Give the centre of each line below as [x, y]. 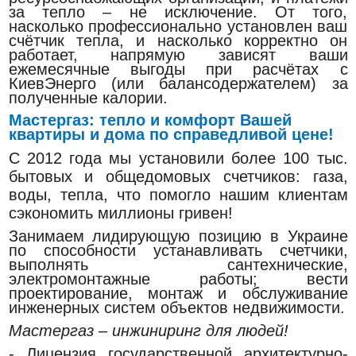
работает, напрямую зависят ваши [178, 55]
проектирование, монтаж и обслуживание [178, 293]
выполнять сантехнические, [178, 264]
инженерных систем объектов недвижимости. [176, 307]
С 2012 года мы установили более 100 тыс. [178, 159]
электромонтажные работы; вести [178, 279]
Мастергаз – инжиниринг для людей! [148, 331]
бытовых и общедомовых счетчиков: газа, [178, 177]
